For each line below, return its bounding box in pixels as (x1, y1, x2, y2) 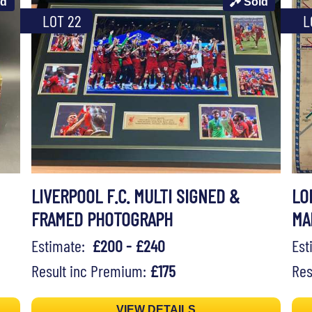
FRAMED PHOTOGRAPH (31, 207, 173, 231)
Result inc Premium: (31, 260, 150, 281)
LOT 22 (42, 10, 81, 31)
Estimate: (31, 235, 92, 256)
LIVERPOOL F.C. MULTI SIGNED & (31, 184, 240, 208)
